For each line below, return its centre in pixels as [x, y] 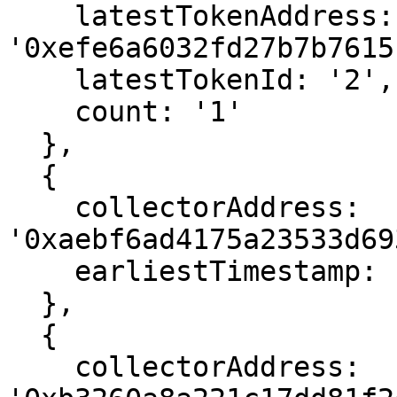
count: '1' [41, 112]
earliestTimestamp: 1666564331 [41, 271]
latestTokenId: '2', [41, 80]
